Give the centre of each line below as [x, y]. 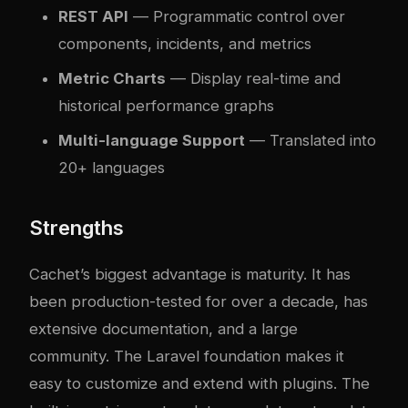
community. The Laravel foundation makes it [187, 356]
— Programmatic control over [237, 16]
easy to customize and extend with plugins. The [199, 383]
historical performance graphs [166, 106]
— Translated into [311, 140]
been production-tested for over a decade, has [199, 301]
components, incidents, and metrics [185, 44]
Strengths [76, 228]
